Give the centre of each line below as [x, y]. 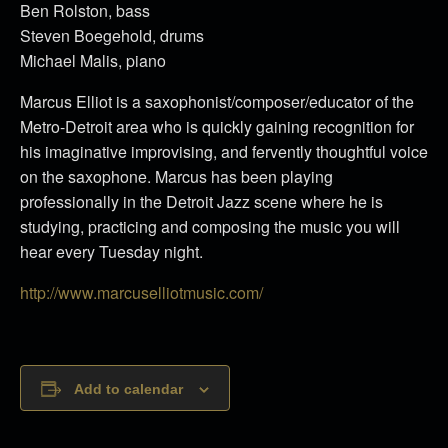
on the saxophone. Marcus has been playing [176, 176]
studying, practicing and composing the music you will [210, 226]
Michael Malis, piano [93, 60]
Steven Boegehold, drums [112, 35]
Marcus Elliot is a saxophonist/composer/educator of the [217, 101]
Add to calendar [128, 388]
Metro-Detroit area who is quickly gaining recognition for [217, 126]
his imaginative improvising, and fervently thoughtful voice [224, 151]
